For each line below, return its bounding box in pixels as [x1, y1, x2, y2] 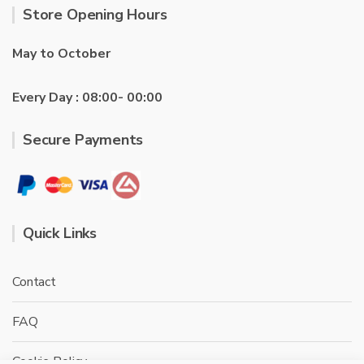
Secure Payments [23, 130, 144, 149]
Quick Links [23, 223, 97, 243]
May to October [12, 45, 110, 63]
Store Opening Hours [23, 5, 167, 24]
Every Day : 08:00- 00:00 [12, 89, 162, 106]
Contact [12, 273, 56, 291]
